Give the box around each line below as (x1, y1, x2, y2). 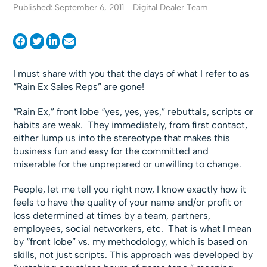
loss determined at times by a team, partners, (13, 210, 211, 221)
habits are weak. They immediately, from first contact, (13, 119, 248, 131)
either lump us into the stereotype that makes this (13, 132, 231, 144)
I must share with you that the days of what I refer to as (13, 68, 250, 79)
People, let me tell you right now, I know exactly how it (13, 184, 247, 195)
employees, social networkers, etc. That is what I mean (13, 223, 252, 234)
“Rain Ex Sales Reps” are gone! (13, 81, 145, 92)
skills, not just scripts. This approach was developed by (13, 249, 253, 260)
